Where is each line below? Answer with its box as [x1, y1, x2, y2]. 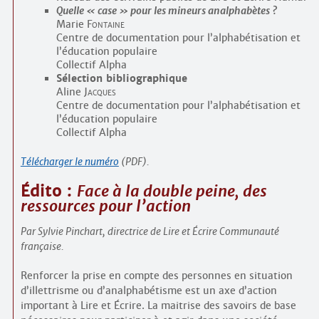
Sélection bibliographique [56, 72, 187, 85]
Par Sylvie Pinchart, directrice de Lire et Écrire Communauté [20, 225, 279, 239]
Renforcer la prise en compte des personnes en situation [20, 269, 293, 283]
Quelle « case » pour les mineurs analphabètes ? [56, 4, 277, 18]
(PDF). [118, 155, 150, 169]
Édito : [20, 182, 77, 202]
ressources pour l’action [20, 197, 191, 216]
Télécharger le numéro [20, 155, 119, 169]
